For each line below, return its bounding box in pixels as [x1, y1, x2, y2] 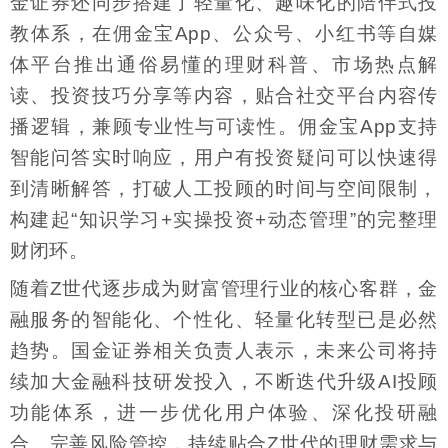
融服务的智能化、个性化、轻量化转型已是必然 [10, 309, 438, 331]
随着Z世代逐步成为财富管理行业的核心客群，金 [10, 278, 438, 300]
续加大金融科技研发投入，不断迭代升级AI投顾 [10, 371, 438, 393]
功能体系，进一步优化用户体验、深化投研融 [10, 402, 438, 424]
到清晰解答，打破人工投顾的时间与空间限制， [10, 178, 438, 200]
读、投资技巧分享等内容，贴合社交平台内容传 [10, 85, 438, 107]
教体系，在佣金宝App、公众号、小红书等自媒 [10, 23, 438, 45]
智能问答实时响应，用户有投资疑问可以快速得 [10, 147, 438, 169]
